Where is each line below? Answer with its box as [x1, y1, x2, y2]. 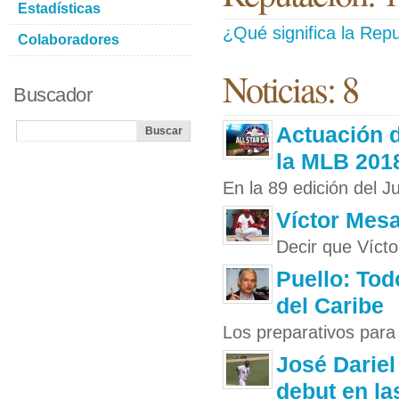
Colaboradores [18, 32, 119, 47]
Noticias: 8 [223, 64, 358, 112]
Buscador [13, 84, 92, 106]
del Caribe [276, 293, 384, 318]
